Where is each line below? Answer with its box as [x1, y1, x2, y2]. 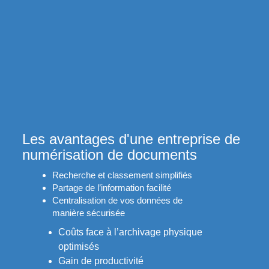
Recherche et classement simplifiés [52, 170, 192, 181]
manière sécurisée [52, 208, 125, 219]
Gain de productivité [58, 256, 144, 267]
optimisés [58, 241, 99, 252]
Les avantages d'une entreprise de [22, 131, 240, 148]
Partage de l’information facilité [52, 183, 171, 193]
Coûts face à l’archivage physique [58, 227, 202, 238]
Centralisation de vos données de [52, 195, 183, 206]
